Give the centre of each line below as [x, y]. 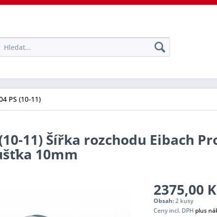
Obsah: [164, 201]
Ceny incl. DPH [174, 210]
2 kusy [184, 201]
